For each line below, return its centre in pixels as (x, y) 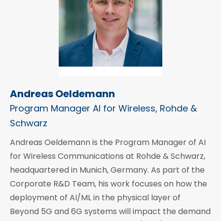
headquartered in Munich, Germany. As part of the (107, 170)
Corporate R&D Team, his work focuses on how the (109, 184)
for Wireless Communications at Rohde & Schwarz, (108, 156)
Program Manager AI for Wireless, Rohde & (103, 108)
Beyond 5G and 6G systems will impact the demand (110, 211)
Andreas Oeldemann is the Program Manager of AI (108, 142)
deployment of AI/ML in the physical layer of (95, 197)
